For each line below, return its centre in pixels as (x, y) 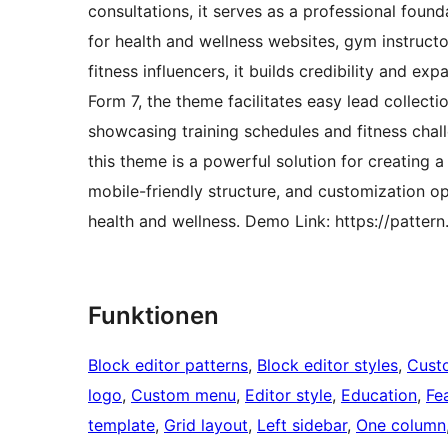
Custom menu (183, 394)
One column (401, 424)
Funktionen (153, 315)
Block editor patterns (168, 364)
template (121, 424)
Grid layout (206, 424)
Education (379, 394)
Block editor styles (327, 364)
